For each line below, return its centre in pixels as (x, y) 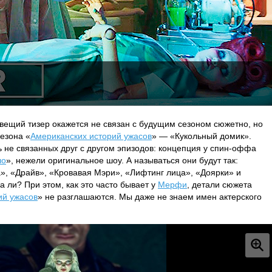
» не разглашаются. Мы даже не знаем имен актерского (150, 197)
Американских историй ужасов (91, 136)
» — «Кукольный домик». (202, 136)
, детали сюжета (219, 185)
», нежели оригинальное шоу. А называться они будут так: (122, 160)
